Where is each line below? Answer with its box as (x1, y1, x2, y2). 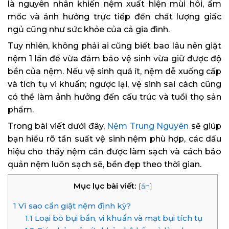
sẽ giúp (189, 121, 222, 131)
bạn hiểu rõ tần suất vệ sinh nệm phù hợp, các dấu (8, 134, 221, 144)
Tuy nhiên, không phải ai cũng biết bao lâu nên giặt (8, 41, 221, 51)
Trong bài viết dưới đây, (8, 121, 107, 131)
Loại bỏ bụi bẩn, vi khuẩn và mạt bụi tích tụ (32, 213, 202, 223)
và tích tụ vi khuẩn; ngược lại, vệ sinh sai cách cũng (8, 79, 221, 89)
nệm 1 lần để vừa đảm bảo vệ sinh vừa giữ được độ (8, 54, 221, 64)
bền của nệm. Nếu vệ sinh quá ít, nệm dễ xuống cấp (8, 66, 221, 77)
